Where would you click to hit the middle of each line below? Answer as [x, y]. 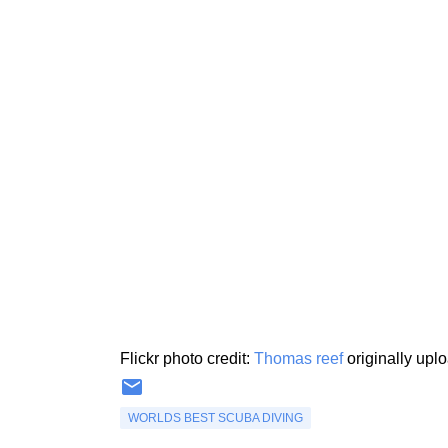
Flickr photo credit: [186, 358]
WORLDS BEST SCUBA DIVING [215, 418]
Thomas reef [298, 358]
